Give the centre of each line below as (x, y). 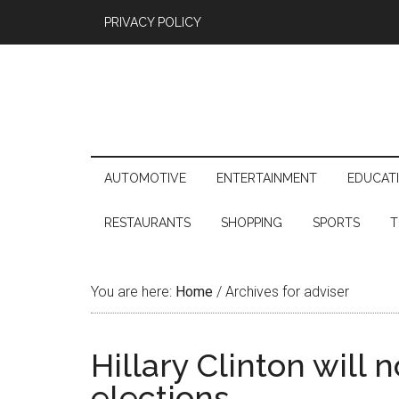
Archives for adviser (285, 292)
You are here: (133, 292)
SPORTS (336, 223)
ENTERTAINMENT (267, 178)
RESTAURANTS (147, 223)
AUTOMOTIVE (145, 178)
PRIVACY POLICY (153, 22)
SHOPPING (252, 223)
